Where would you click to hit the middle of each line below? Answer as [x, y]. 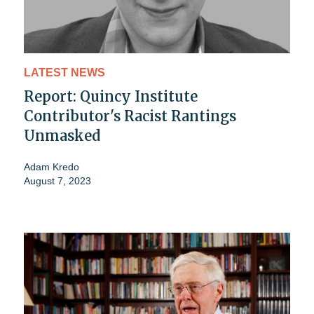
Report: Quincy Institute [111, 96]
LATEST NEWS [64, 72]
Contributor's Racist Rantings [130, 116]
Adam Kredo [52, 166]
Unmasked [62, 135]
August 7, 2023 [57, 180]
